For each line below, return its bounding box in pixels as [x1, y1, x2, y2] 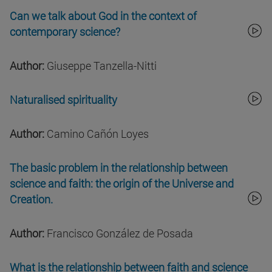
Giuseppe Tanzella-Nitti [44, 58, 157, 73]
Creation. [10, 192, 55, 207]
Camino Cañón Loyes [44, 126, 149, 141]
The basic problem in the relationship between [10, 160, 228, 175]
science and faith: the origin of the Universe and [10, 176, 234, 191]
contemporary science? [10, 24, 120, 39]
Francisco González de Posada [44, 226, 193, 241]
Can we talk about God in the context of [10, 8, 197, 24]
